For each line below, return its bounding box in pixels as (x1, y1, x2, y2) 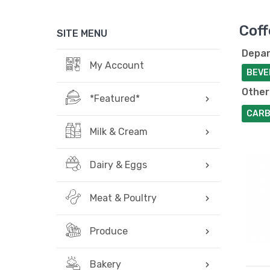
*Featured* (90, 93, 140, 104)
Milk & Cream (90, 126, 148, 137)
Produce (90, 225, 128, 237)
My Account (90, 60, 144, 71)
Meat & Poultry (90, 192, 157, 204)
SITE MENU (57, 28, 107, 39)
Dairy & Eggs (90, 159, 147, 171)
